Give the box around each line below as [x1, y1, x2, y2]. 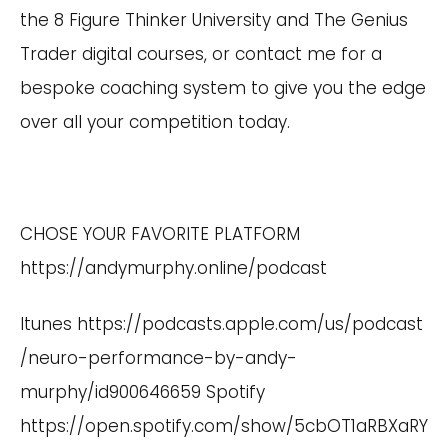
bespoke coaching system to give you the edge [20, 76, 426, 100]
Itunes [20, 312, 77, 336]
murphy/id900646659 [20, 380, 201, 404]
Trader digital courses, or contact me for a [20, 42, 382, 66]
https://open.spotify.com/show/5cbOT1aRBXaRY [20, 414, 428, 438]
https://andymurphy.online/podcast [20, 256, 327, 280]
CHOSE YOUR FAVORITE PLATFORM [20, 222, 300, 246]
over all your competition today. [20, 110, 290, 134]
